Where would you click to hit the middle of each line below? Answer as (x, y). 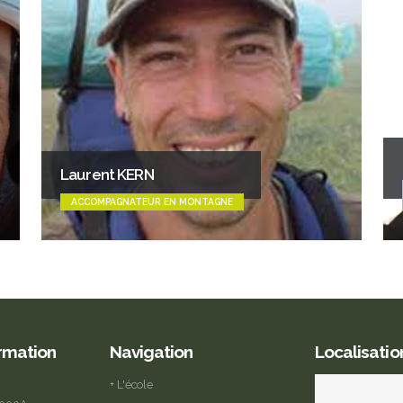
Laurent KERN (107, 174)
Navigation (152, 351)
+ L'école (131, 384)
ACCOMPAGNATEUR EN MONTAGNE (152, 201)
